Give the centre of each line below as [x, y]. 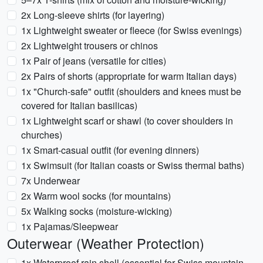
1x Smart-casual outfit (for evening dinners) [110, 150]
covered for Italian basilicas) [79, 105]
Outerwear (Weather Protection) [106, 243]
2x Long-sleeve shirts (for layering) [93, 15]
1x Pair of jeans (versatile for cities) [94, 61]
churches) [42, 135]
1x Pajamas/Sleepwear [70, 226]
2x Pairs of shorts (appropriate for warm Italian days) [129, 76]
